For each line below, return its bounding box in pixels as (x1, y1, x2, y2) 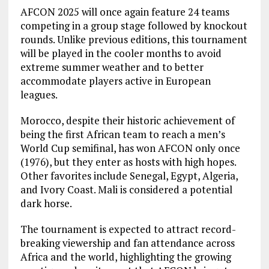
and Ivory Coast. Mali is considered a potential (20, 182, 232, 196)
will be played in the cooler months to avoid (20, 46, 222, 60)
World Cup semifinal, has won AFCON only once (20, 141, 240, 155)
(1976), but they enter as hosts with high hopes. (20, 154, 236, 169)
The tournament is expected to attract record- (20, 222, 236, 236)
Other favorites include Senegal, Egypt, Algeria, (20, 168, 238, 183)
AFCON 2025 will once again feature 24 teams (20, 4, 229, 19)
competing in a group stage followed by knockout (20, 18, 247, 32)
